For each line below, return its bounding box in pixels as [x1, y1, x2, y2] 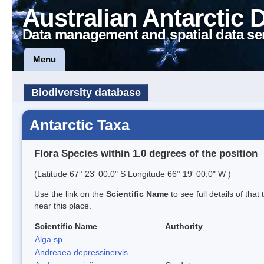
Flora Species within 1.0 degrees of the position [34, 147, 258, 159]
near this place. [34, 200, 91, 210]
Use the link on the [34, 189, 106, 199]
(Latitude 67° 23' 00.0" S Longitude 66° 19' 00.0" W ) [34, 169, 231, 179]
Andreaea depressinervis [35, 247, 128, 257]
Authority [165, 221, 203, 231]
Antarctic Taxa [29, 117, 130, 133]
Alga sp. [35, 234, 65, 244]
